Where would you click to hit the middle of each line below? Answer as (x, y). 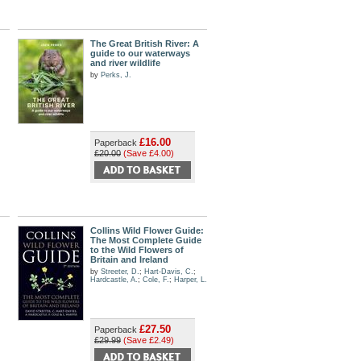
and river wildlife (125, 63)
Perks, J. (116, 75)
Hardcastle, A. (114, 280)
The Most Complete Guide (146, 240)
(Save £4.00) (149, 153)
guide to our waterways (140, 53)
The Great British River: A (145, 44)
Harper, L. (191, 280)
